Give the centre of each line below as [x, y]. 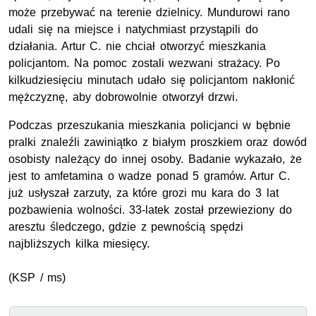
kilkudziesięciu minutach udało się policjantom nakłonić [152, 80]
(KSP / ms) [37, 278]
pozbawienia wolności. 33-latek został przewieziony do [150, 210]
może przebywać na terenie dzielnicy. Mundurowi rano [150, 13]
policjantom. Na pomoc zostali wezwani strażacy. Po [145, 63]
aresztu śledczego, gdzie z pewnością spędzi [126, 227]
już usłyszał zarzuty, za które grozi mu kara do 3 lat [144, 193]
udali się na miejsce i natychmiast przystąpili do [133, 30]
